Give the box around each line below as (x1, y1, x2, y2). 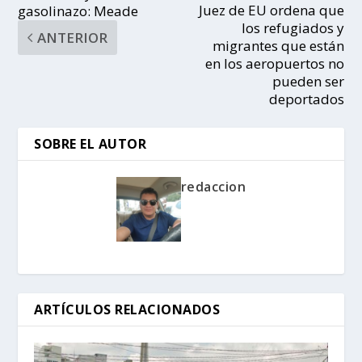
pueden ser (271, 71, 344, 90)
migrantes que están (212, 36, 344, 55)
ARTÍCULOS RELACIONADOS (34, 300, 221, 318)
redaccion (180, 177, 246, 196)
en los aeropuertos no (204, 53, 344, 73)
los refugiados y (241, 18, 344, 37)
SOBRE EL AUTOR (34, 134, 147, 153)
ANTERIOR (37, 27, 108, 47)
